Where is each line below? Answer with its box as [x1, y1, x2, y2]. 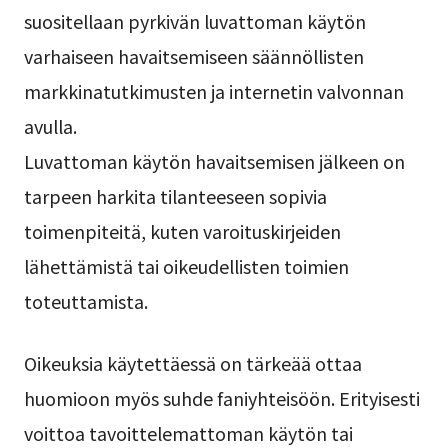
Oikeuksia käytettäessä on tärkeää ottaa [23, 349, 362, 376]
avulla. [23, 112, 77, 139]
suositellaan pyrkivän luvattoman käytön [23, 7, 366, 34]
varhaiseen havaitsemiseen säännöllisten [23, 42, 364, 69]
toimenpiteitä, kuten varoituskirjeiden [23, 217, 341, 244]
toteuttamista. [23, 287, 148, 314]
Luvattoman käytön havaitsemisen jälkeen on [23, 147, 405, 174]
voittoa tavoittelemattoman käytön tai [23, 419, 353, 446]
